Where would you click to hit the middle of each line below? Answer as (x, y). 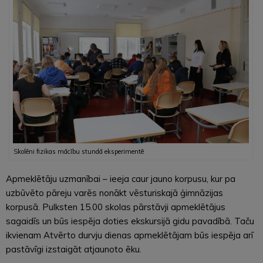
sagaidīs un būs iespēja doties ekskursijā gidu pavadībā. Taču (130, 221)
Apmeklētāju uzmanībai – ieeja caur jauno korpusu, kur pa (121, 178)
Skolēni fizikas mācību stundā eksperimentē (78, 151)
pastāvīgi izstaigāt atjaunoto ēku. (74, 249)
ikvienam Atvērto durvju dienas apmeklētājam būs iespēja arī (129, 235)
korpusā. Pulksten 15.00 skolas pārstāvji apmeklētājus (116, 207)
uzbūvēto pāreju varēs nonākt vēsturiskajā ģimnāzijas (114, 193)
